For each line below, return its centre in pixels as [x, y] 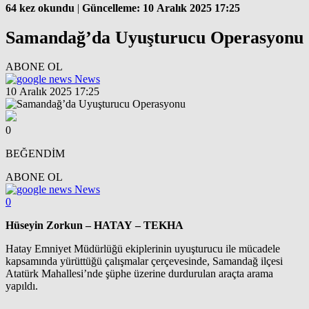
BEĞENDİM [35, 153]
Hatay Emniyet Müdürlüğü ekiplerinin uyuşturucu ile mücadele [143, 248]
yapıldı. [22, 286]
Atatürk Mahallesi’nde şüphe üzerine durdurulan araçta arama [139, 273]
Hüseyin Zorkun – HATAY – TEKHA [94, 225]
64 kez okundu [40, 8]
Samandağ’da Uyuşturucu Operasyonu [154, 37]
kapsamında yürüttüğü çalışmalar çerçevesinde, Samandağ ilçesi [144, 261]
